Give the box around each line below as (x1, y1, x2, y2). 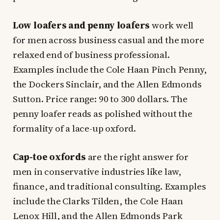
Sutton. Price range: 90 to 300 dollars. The (12, 92, 188, 105)
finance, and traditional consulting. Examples (12, 179, 206, 192)
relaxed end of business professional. (12, 48, 170, 61)
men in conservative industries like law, (12, 165, 182, 178)
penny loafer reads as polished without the (12, 107, 192, 120)
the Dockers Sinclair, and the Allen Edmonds (12, 77, 202, 90)
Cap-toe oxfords (12, 150, 86, 163)
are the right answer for (85, 150, 189, 163)
